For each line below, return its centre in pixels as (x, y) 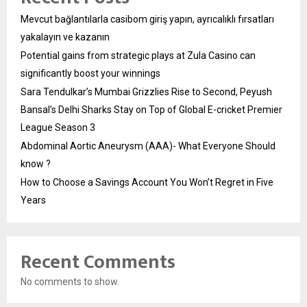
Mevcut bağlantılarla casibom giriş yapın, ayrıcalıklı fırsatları (147, 19)
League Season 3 (58, 127)
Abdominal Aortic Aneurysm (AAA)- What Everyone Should (148, 146)
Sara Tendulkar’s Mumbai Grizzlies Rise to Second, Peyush (146, 91)
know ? (36, 163)
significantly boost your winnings (90, 73)
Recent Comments (98, 262)
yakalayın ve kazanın (65, 37)
